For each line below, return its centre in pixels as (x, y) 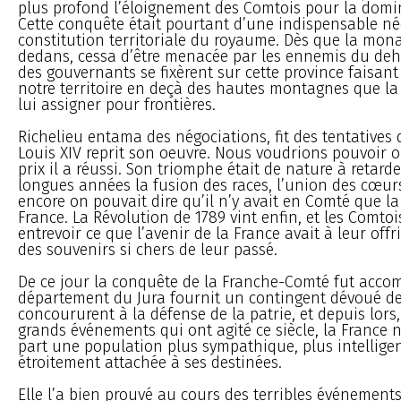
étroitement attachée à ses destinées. (150, 362)
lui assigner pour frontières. (117, 104)
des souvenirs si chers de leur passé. (148, 249)
